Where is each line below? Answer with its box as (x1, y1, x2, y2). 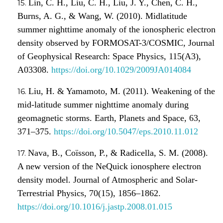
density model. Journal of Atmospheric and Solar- (17, 174, 198, 185)
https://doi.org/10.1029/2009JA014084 (51, 64, 191, 75)
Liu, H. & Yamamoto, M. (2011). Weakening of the (28, 86, 215, 96)
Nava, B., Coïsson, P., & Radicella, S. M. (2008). (28, 147, 208, 158)
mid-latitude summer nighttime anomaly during (17, 99, 189, 110)
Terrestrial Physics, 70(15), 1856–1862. (17, 188, 161, 198)
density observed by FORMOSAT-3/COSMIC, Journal (17, 37, 215, 48)
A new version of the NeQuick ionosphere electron (17, 161, 201, 171)
